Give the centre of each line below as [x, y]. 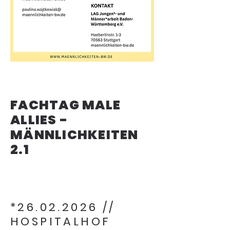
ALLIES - [39, 120]
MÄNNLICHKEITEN [74, 135]
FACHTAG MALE [65, 105]
